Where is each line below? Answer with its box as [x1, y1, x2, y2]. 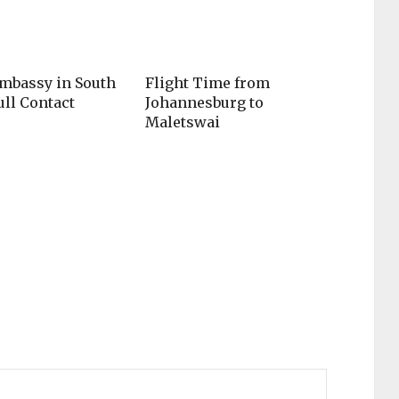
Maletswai [145, 113, 221, 132]
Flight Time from [145, 74, 271, 93]
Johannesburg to [145, 94, 265, 112]
